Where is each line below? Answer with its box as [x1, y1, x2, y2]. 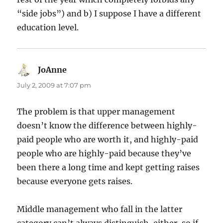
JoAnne [38, 65, 67, 75]
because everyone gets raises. [17, 176, 133, 187]
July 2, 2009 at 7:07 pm [17, 81, 92, 90]
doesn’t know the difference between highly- [17, 120, 198, 131]
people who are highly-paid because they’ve [17, 148, 192, 159]
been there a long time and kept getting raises [17, 162, 200, 173]
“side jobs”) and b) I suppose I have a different [17, 8, 202, 19]
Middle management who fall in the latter [17, 204, 183, 215]
